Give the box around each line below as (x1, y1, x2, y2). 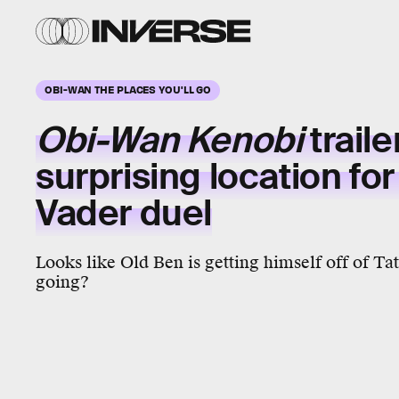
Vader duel (36, 191, 213, 236)
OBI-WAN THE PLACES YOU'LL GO (45, 83, 212, 95)
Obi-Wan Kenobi (36, 118, 310, 163)
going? (36, 272, 89, 292)
